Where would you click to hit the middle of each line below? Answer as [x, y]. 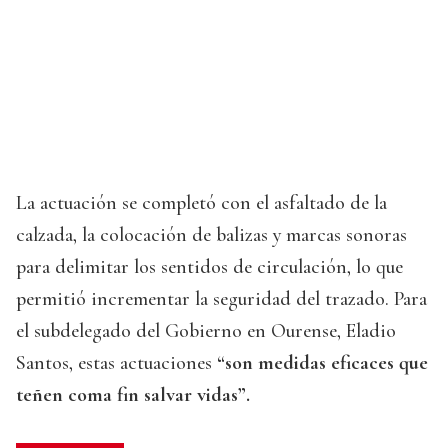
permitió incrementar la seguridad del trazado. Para [221, 299]
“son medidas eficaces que [320, 363]
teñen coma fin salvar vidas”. [133, 395]
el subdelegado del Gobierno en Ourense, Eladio [206, 331]
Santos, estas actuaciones [114, 363]
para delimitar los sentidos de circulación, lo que [209, 267]
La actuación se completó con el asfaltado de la [201, 203]
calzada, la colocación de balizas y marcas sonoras [211, 235]
